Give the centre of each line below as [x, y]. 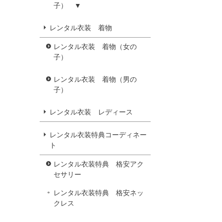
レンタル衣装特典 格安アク [99, 164]
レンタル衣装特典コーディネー [98, 135]
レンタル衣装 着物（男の [95, 79]
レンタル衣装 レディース [91, 112]
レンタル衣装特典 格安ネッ [99, 193]
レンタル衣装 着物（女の [95, 46]
